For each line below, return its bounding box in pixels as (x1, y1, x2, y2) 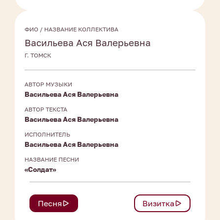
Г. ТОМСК (25, 52, 51, 59)
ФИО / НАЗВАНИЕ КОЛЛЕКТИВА (25, 26, 118, 33)
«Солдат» (25, 165, 56, 174)
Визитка (142, 198, 174, 209)
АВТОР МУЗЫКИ (25, 81, 72, 88)
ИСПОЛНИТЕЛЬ (25, 131, 70, 138)
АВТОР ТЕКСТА (25, 106, 67, 113)
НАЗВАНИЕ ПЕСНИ (25, 156, 79, 164)
